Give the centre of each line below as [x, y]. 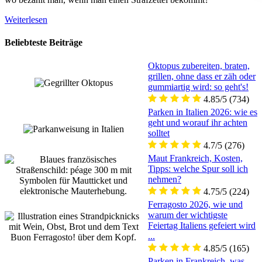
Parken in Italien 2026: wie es [203, 112]
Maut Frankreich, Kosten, [195, 158]
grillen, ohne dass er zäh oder [202, 77]
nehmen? [165, 180]
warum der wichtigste [188, 215]
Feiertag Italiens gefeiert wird [202, 226]
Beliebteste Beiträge [44, 43]
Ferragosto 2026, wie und [195, 205]
